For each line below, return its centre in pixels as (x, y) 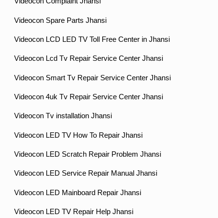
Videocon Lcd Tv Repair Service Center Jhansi (89, 59)
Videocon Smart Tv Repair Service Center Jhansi (93, 78)
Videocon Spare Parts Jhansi (61, 20)
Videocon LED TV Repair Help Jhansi (74, 211)
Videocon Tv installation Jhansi (63, 116)
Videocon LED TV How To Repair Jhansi (79, 135)
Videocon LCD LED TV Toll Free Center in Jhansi (92, 39)
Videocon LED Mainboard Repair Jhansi (78, 192)
